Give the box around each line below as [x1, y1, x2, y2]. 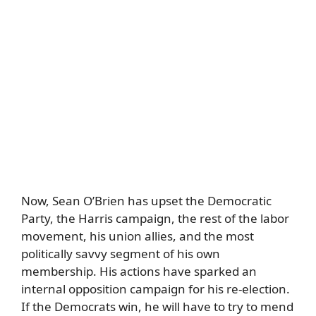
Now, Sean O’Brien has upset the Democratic [21, 193, 272, 209]
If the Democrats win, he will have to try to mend [21, 298, 293, 315]
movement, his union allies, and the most [21, 228, 254, 244]
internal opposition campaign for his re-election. [21, 281, 290, 297]
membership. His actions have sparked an [21, 263, 257, 279]
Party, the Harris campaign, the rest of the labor [21, 210, 289, 226]
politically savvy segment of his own [21, 245, 220, 262]
